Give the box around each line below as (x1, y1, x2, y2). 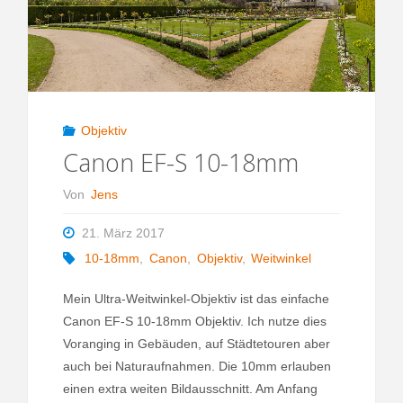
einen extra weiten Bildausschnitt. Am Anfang (62, 381, 318, 396)
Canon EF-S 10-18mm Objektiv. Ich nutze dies (62, 313, 327, 328)
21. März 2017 (81, 226, 165, 241)
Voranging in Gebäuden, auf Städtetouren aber (62, 336, 330, 351)
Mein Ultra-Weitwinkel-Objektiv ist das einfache (62, 291, 329, 306)
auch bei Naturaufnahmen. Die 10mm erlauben (62, 358, 331, 373)
